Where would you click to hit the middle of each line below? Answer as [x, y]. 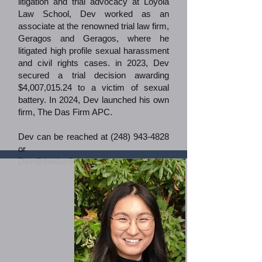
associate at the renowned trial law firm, [94, 26]
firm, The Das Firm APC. [65, 112]
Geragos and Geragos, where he [94, 38]
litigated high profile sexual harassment [94, 51]
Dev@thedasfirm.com [60, 161]
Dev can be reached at [64, 137]
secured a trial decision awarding [94, 75]
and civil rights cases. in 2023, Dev [94, 63]
